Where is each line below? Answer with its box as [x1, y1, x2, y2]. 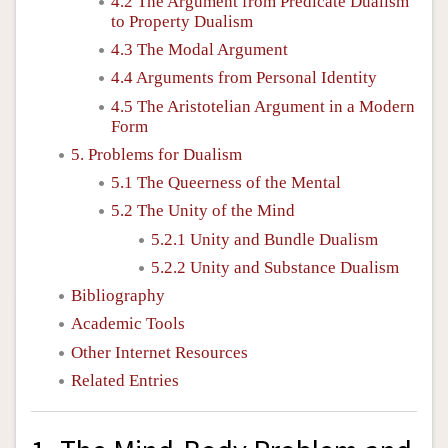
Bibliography [71, 286, 165, 305]
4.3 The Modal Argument [111, 40, 288, 59]
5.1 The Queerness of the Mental [111, 173, 341, 192]
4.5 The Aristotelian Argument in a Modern [111, 96, 415, 116]
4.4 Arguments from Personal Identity [111, 68, 377, 88]
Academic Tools [71, 314, 185, 334]
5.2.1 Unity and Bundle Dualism [151, 229, 378, 249]
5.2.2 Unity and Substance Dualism [151, 257, 399, 277]
